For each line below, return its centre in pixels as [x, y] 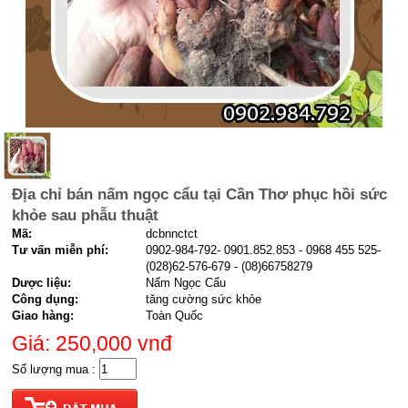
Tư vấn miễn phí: [61, 250]
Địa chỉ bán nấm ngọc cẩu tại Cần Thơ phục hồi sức [200, 194]
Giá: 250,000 [75, 343]
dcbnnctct [172, 234]
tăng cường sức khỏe [204, 299]
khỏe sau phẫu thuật [86, 215]
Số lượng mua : [56, 369]
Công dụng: [46, 299]
